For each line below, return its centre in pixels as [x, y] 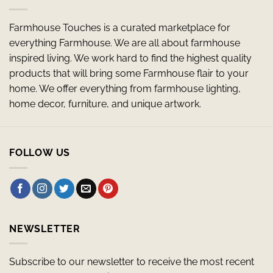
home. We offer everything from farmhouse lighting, [125, 89]
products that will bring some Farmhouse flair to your [129, 74]
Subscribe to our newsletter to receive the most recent [132, 262]
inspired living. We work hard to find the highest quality [130, 58]
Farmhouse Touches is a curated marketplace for [120, 28]
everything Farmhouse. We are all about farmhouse [125, 43]
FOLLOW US [40, 153]
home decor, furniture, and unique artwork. [105, 104]
